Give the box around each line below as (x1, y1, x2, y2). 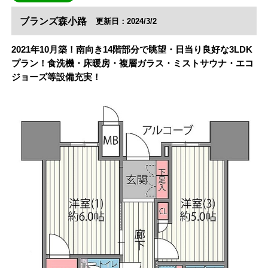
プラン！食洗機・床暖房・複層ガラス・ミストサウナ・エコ (11, 58, 254, 69)
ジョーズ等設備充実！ (11, 72, 101, 83)
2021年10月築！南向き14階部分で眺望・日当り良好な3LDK (11, 44, 252, 55)
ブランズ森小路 (19, 16, 87, 26)
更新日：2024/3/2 (95, 17, 157, 26)
